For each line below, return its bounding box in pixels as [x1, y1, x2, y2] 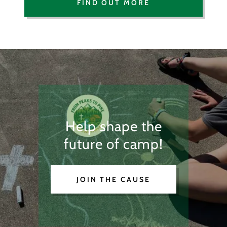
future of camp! [64, 135, 163, 153]
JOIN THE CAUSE [76, 175, 151, 184]
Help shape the [65, 118, 162, 135]
